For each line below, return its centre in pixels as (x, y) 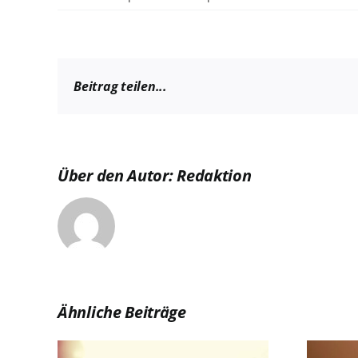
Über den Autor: (117, 176)
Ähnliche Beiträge (122, 312)
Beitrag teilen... (120, 86)
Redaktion (214, 176)
